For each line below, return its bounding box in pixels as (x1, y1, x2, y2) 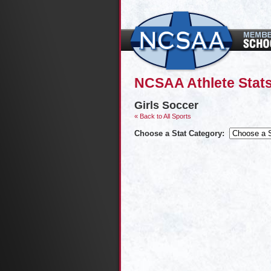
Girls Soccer (134, 99, 198, 111)
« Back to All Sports (134, 112, 191, 120)
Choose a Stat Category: (134, 128, 224, 138)
